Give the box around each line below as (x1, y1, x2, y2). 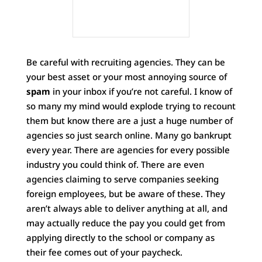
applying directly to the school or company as (26, 231, 215, 243)
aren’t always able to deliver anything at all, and (26, 202, 227, 214)
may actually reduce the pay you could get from (26, 216, 225, 229)
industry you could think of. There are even (26, 158, 204, 170)
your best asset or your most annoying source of (26, 70, 227, 82)
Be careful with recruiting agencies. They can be (26, 56, 225, 68)
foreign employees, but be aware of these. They (26, 187, 225, 199)
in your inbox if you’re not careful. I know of (50, 85, 232, 97)
